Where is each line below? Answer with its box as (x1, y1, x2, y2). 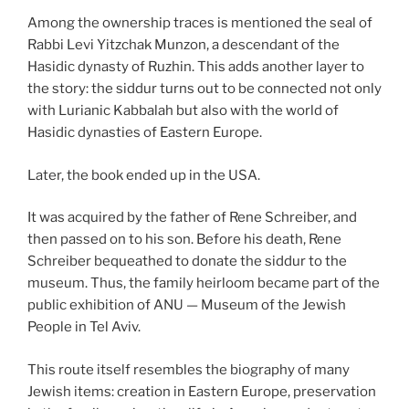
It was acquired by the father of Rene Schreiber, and (27, 209, 357, 226)
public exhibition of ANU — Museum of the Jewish (27, 297, 346, 314)
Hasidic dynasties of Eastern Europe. (27, 124, 262, 142)
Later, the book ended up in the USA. (27, 166, 260, 184)
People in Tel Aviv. (27, 319, 141, 336)
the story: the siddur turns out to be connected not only (27, 80, 382, 98)
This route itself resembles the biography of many (27, 361, 350, 378)
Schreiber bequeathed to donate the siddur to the (27, 253, 347, 270)
